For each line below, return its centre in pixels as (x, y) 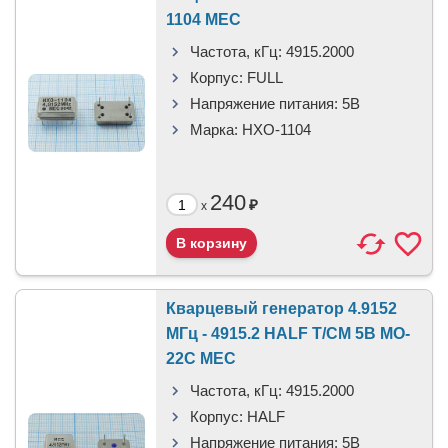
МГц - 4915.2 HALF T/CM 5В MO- (288, 333)
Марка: (214, 129)
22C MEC (201, 358)
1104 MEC (203, 19)
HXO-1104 (276, 129)
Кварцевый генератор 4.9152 (281, 308)
